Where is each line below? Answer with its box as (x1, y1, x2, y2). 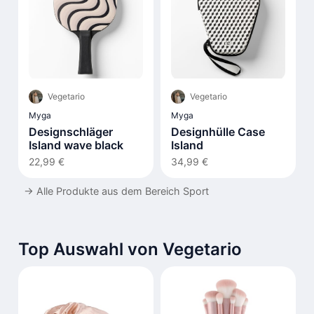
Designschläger (29, 124, 113, 139)
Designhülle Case (171, 124, 265, 139)
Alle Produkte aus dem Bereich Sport (36, 184, 209, 197)
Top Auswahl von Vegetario (18, 238, 242, 259)
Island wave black (29, 137, 123, 152)
